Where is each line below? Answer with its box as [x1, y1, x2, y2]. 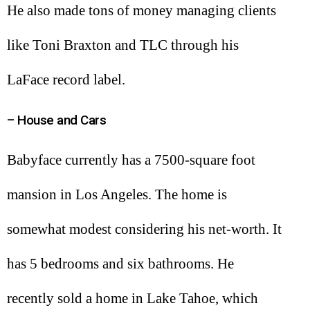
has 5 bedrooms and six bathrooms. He [7, 255, 234, 273]
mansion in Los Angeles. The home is [7, 186, 227, 203]
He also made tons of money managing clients [7, 2, 276, 19]
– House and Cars [7, 111, 107, 128]
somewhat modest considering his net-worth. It [7, 221, 282, 238]
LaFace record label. [7, 71, 125, 89]
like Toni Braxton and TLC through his [7, 37, 239, 54]
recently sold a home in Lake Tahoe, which [7, 290, 258, 307]
